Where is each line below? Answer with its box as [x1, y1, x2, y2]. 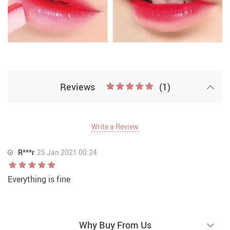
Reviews [60, 81, 95, 93]
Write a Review [91, 122, 139, 131]
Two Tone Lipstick [8, 51, 74, 62]
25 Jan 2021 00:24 [37, 147, 97, 157]
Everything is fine [8, 174, 70, 185]
